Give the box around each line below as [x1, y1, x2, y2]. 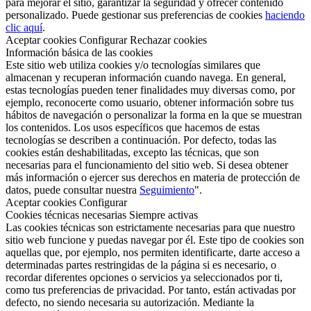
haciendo [265, 8, 305, 21]
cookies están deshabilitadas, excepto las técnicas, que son [6, 146, 259, 158]
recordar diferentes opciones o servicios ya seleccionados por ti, [6, 271, 283, 283]
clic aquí [6, 21, 42, 33]
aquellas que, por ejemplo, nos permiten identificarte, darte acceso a [6, 246, 300, 258]
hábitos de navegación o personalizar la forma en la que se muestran [6, 108, 302, 121]
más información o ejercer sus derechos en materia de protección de [6, 171, 300, 183]
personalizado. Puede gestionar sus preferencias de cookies [6, 8, 265, 21]
